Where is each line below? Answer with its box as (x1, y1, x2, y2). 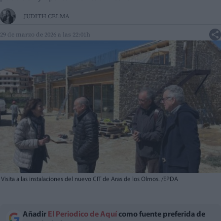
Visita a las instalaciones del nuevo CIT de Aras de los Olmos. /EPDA (1, 176, 178, 183)
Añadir (23, 211, 48, 219)
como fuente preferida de (117, 211, 205, 219)
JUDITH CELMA (24, 12, 70, 21)
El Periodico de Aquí (48, 211, 117, 219)
